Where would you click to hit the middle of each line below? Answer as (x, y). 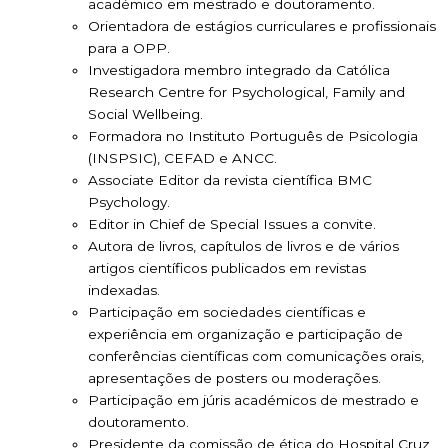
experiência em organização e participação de (245, 334)
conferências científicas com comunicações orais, (256, 356)
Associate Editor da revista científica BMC (230, 180)
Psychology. (129, 202)
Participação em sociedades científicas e (227, 312)
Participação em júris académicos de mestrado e (253, 400)
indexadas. (124, 290)
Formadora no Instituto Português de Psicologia (253, 136)
